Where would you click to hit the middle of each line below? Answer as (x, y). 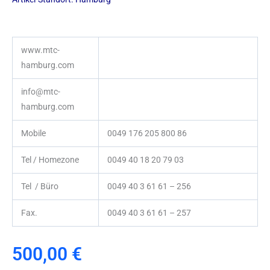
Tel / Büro (52, 187)
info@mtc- (41, 92)
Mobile (33, 133)
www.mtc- (40, 50)
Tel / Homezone (55, 160)
